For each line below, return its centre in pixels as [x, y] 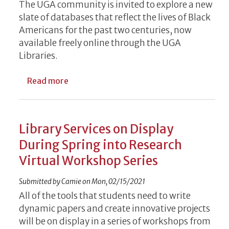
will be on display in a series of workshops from [115, 221]
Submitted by [40, 181]
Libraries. [38, 55]
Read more [48, 81]
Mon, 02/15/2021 [118, 181]
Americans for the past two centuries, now [105, 30]
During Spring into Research [100, 145]
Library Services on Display [96, 129]
